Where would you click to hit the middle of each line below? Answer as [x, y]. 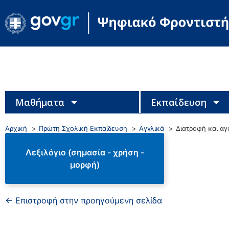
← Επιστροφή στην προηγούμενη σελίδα [84, 200]
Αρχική [16, 128]
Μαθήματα [40, 102]
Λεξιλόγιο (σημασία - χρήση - [85, 152]
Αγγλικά [152, 128]
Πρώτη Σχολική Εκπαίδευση [83, 128]
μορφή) [85, 164]
